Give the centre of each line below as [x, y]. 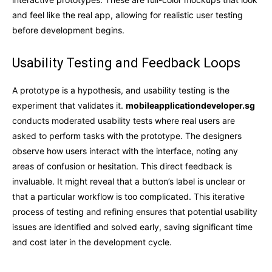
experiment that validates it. [69, 105]
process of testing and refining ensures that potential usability [135, 211]
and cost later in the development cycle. [92, 242]
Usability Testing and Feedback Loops [126, 63]
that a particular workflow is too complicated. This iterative [128, 196]
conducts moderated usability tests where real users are [124, 120]
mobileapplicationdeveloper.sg [190, 105]
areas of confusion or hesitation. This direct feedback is [122, 166]
